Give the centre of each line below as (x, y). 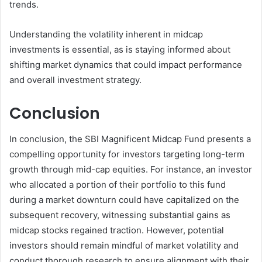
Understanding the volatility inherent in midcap (106, 34)
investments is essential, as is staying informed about (120, 49)
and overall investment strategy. (75, 80)
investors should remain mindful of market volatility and (124, 246)
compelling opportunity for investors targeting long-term (127, 154)
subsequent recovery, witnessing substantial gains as (120, 215)
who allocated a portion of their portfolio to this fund (118, 185)
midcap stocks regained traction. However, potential (117, 230)
